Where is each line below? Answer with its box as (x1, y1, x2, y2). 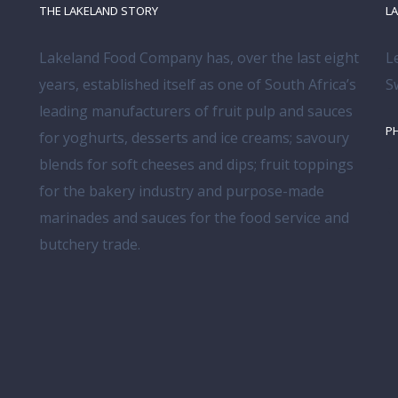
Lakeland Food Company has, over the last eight (39, 47, 359, 68)
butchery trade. (39, 234, 140, 254)
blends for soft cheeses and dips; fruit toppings (39, 154, 354, 174)
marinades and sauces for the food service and (39, 207, 349, 227)
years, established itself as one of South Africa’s (39, 74, 356, 94)
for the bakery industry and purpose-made (39, 180, 324, 201)
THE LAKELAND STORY (39, 2, 158, 19)
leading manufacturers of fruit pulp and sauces (39, 100, 353, 121)
